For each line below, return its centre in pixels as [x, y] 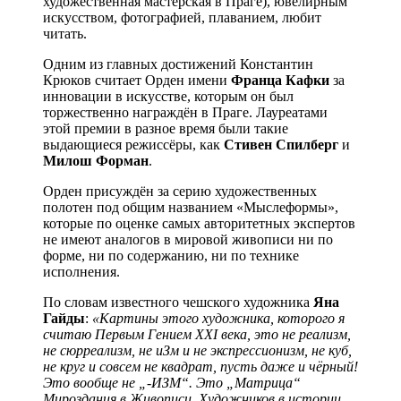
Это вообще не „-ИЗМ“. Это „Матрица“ [172, 382]
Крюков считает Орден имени [137, 80]
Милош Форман [96, 160]
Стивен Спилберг [281, 144]
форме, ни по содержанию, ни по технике [171, 255]
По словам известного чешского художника [178, 302]
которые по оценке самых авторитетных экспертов [199, 223]
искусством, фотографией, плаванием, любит [182, 17]
